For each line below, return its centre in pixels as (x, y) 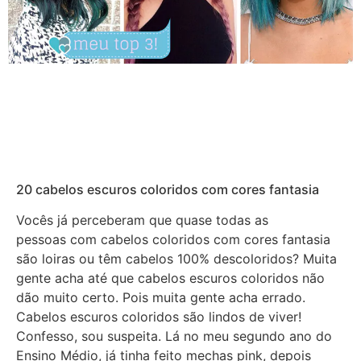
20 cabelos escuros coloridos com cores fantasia (168, 189)
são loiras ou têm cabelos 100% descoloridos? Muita (176, 258)
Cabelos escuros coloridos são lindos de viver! (159, 316)
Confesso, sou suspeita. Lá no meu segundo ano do (174, 336)
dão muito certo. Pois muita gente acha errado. (161, 297)
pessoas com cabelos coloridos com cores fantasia (173, 239)
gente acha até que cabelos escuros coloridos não (170, 278)
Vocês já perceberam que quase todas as (142, 220)
